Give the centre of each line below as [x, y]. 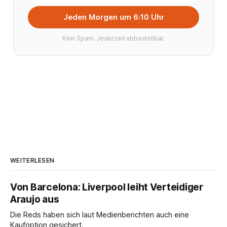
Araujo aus [35, 199]
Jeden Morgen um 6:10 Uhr [113, 17]
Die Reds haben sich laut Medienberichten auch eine [100, 215]
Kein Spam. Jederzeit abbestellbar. [113, 38]
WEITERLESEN [32, 160]
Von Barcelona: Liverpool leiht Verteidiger [107, 187]
